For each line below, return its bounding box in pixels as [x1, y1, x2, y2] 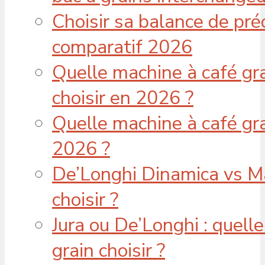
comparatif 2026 [52, 34, 192, 60]
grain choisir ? [52, 237, 165, 263]
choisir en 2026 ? [52, 85, 193, 111]
